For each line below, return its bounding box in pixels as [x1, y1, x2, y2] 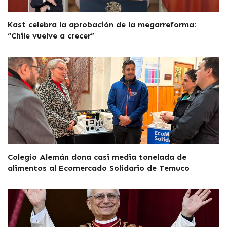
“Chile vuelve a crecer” [8, 30, 94, 41]
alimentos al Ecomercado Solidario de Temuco [8, 163, 190, 173]
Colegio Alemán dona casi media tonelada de [8, 152, 186, 162]
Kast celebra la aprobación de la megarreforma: [8, 19, 196, 29]
